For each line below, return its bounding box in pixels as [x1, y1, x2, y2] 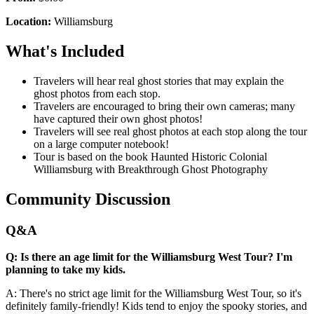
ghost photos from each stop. [34, 87, 161, 100]
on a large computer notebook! [34, 137, 169, 150]
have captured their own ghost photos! [34, 112, 203, 125]
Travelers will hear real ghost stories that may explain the [34, 74, 284, 87]
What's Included [6, 41, 124, 60]
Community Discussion [6, 189, 170, 208]
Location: [6, 15, 51, 27]
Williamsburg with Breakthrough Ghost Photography [34, 163, 268, 175]
